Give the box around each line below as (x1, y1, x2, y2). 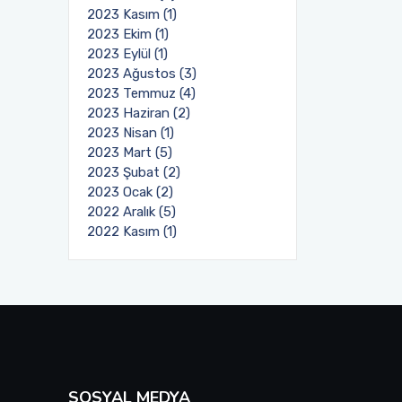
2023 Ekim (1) (87, 26, 169, 42)
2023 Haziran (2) (87, 105, 190, 121)
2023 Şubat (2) (87, 164, 180, 180)
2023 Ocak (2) (87, 184, 173, 200)
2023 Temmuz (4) (87, 85, 196, 101)
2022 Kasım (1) (87, 223, 177, 240)
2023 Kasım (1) (87, 6, 177, 22)
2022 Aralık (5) (87, 204, 176, 220)
